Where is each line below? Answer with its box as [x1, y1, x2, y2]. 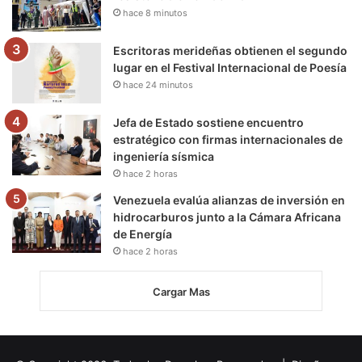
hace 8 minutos [123, 7, 187, 19]
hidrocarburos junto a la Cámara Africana [113, 210, 341, 225]
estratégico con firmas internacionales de [113, 133, 343, 147]
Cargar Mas [152, 285, 210, 299]
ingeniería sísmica [113, 149, 214, 164]
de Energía [113, 227, 172, 242]
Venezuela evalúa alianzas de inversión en [113, 193, 345, 208]
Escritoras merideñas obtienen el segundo [113, 44, 347, 58]
